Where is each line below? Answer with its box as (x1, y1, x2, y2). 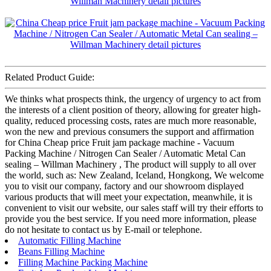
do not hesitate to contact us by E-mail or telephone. (5, 224, 202, 235)
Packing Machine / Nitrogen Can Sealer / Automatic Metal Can (5, 148, 246, 159)
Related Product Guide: (5, 72, 94, 83)
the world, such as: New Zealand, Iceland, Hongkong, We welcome (5, 170, 264, 181)
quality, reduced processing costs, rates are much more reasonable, (5, 116, 256, 126)
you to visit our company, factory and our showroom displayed (5, 181, 244, 192)
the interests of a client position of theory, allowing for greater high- (5, 105, 261, 116)
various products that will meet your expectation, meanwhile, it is (5, 192, 252, 203)
